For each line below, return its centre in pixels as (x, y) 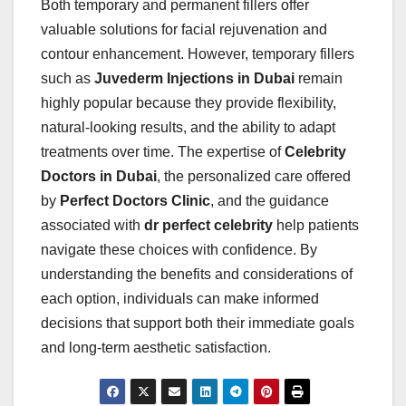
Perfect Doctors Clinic (135, 201)
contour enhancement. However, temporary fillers (198, 54)
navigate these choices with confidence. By (179, 250)
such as (68, 79)
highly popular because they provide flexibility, (188, 103)
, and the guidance (270, 201)
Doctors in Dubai (99, 177)
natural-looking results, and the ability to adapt (188, 128)
